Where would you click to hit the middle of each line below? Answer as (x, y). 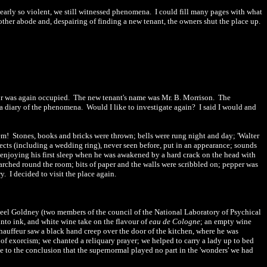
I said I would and (228, 107)
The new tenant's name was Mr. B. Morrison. (145, 97)
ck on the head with (224, 155)
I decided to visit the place (52, 174)
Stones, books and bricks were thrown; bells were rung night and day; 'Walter (136, 136)
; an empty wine (226, 221)
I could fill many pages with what (209, 12)
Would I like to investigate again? (142, 107)
